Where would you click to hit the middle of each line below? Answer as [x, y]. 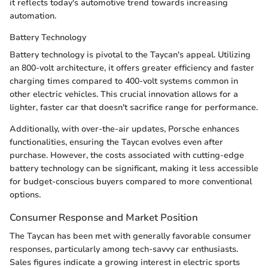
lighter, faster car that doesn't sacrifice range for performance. [134, 107]
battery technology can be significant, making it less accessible [134, 168]
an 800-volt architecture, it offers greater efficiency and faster [132, 68]
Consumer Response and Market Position [104, 217]
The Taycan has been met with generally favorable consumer [130, 236]
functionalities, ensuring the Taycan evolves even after [116, 142]
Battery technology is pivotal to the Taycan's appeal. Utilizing [130, 54]
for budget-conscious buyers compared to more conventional [131, 181]
